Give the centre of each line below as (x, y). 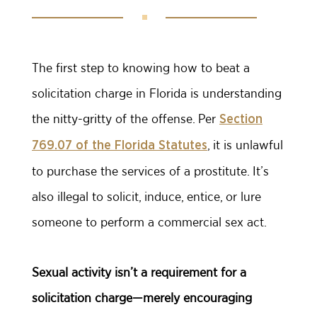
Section (241, 120)
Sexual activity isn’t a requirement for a (139, 272)
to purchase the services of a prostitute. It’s (150, 171)
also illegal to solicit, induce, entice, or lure (146, 196)
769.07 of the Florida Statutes (120, 146)
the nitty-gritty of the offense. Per (126, 119)
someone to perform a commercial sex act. (149, 222)
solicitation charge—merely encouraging (142, 298)
